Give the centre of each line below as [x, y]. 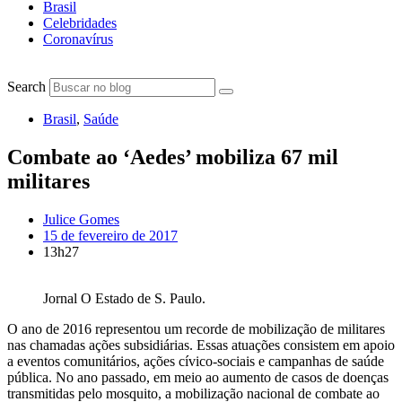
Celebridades [80, 23]
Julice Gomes [81, 219]
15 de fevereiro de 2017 [110, 235]
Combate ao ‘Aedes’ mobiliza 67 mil [173, 157]
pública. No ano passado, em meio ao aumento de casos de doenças [198, 377]
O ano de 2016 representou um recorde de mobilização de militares [196, 328]
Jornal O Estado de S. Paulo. [124, 298]
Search [26, 87]
